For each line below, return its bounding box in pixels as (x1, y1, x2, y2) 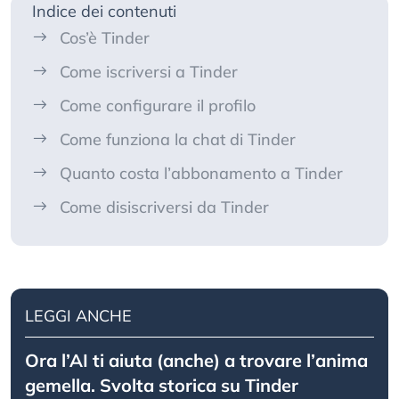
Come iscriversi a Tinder (60, 61, 238, 83)
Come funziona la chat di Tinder (60, 129, 296, 151)
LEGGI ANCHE (25, 305, 132, 327)
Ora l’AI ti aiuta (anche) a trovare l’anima (25, 349, 368, 372)
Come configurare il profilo (60, 95, 256, 117)
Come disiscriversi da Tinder (60, 197, 269, 218)
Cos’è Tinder (60, 28, 150, 49)
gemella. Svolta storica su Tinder (25, 374, 298, 397)
